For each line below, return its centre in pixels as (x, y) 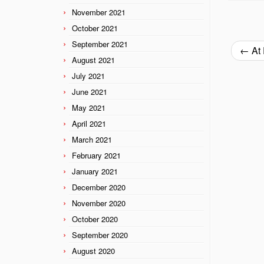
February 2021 (96, 155)
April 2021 (89, 123)
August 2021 (93, 60)
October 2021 (95, 28)
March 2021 (92, 139)
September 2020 (100, 235)
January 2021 (95, 171)
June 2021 (90, 91)
